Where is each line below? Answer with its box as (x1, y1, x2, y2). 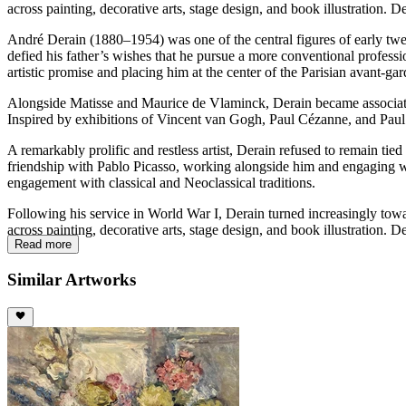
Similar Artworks (7, 270, 136, 290)
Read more (14, 237, 72, 251)
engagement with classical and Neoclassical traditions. (7, 174, 315, 190)
